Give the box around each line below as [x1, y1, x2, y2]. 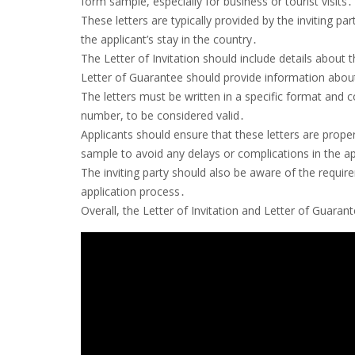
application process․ [81, 183, 185, 199]
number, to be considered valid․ [81, 107, 245, 123]
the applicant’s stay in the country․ [81, 31, 258, 47]
